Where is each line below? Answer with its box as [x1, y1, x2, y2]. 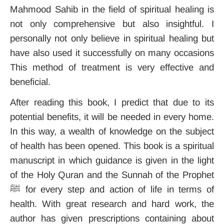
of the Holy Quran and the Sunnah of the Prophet [10, 169, 214, 180]
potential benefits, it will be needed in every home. [10, 111, 214, 122]
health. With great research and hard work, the [10, 198, 214, 209]
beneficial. [10, 76, 50, 87]
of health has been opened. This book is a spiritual [10, 140, 214, 151]
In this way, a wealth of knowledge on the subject [10, 126, 214, 136]
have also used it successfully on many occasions [10, 47, 214, 58]
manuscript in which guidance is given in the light [10, 155, 214, 165]
